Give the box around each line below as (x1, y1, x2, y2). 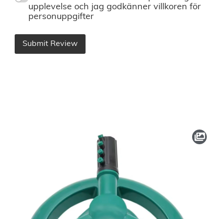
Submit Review (22, 40, 78, 48)
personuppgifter (28, 12, 94, 22)
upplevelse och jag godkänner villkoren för (28, 2, 201, 12)
